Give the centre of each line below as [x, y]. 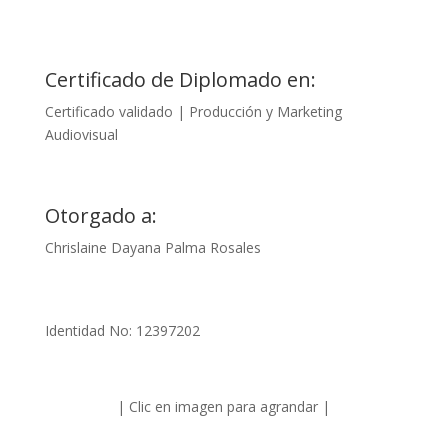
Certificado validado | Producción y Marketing [193, 111]
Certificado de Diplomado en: [180, 79]
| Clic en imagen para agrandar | [224, 406]
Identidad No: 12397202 [122, 330]
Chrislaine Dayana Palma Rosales [152, 247]
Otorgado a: [100, 215]
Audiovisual [81, 134]
